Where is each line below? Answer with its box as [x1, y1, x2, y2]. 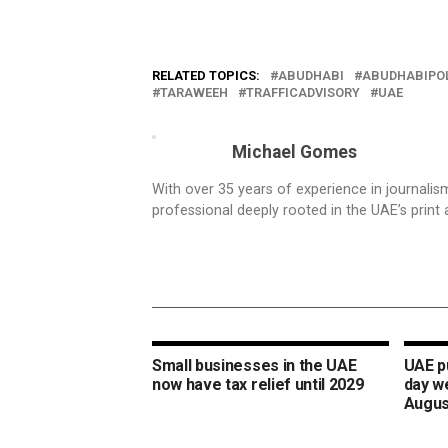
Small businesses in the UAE [152, 356, 357, 375]
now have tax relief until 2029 [152, 375, 364, 394]
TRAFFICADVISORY [246, 85, 360, 100]
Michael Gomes [232, 142, 357, 162]
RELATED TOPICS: [152, 68, 260, 83]
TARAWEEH [160, 85, 228, 100]
